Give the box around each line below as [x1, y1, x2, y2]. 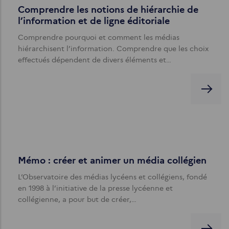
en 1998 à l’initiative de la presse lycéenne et [18, 183, 173, 193]
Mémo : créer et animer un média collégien [18, 154, 207, 166]
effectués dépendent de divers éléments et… [18, 55, 171, 64]
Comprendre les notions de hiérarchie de [18, 4, 198, 15]
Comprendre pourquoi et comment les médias [18, 32, 179, 42]
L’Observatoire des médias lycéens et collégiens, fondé [18, 172, 207, 181]
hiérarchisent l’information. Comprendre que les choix [18, 43, 209, 53]
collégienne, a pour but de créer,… [18, 194, 136, 204]
